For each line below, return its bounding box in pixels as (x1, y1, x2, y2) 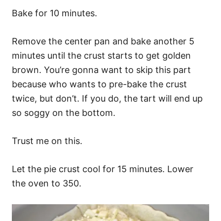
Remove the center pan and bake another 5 (12, 36, 194, 46)
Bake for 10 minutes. (12, 8, 97, 18)
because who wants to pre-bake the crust (12, 79, 187, 89)
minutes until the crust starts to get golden (12, 50, 191, 61)
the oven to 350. (12, 178, 81, 188)
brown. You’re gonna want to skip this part (12, 65, 191, 75)
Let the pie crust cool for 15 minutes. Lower (12, 164, 193, 174)
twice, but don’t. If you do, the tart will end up (12, 93, 203, 104)
